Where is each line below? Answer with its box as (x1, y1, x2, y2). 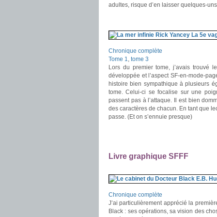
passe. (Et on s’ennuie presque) (108, 113, 192, 120)
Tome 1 (108, 56, 128, 62)
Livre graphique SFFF (108, 152, 188, 160)
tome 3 (131, 56, 149, 62)
